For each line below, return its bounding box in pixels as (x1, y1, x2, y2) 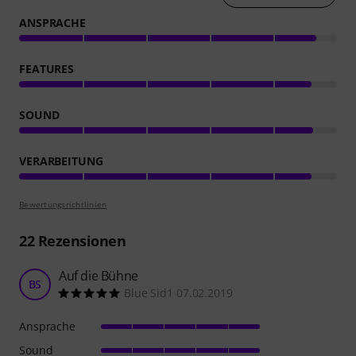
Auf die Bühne (59, 267, 138, 285)
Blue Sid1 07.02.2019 (124, 285, 233, 301)
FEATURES (19, 61, 75, 77)
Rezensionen (34, 231, 126, 251)
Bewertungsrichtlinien (19, 199, 107, 211)
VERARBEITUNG (19, 153, 103, 169)
